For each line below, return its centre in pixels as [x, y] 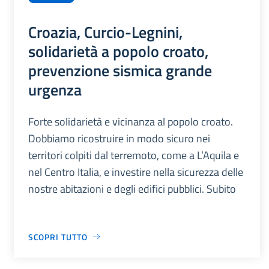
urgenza [55, 89]
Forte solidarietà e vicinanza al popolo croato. [130, 121]
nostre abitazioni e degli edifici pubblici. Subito [132, 189]
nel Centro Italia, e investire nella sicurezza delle [135, 172]
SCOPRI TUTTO [58, 237]
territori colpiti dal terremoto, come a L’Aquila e [133, 155]
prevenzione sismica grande [120, 70]
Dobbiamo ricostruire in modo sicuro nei [119, 138]
